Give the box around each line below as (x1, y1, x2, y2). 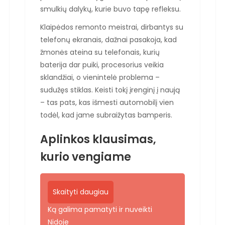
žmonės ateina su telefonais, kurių (40, 47, 160, 57)
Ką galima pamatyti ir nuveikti (48, 204, 152, 214)
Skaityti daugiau (53, 186, 108, 197)
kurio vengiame (40, 149, 131, 165)
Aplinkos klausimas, (40, 131, 156, 147)
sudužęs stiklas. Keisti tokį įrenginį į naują (40, 84, 180, 95)
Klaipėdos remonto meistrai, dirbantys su (40, 22, 183, 32)
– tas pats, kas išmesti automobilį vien (40, 97, 174, 107)
